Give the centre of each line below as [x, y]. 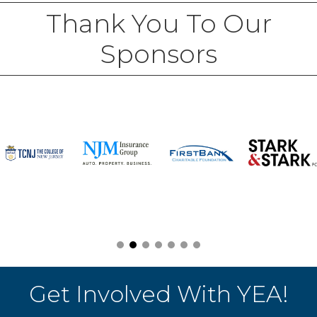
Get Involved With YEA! [158, 294]
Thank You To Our [158, 23]
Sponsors [158, 53]
